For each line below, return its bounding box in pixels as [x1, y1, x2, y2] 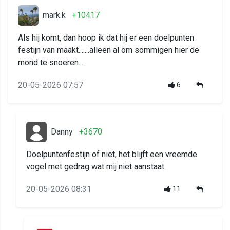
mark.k [43, 10, 66, 21]
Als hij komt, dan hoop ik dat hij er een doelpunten [18, 33, 194, 43]
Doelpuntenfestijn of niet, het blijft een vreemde [26, 149, 197, 160]
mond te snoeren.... [18, 57, 85, 68]
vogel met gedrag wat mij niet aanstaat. [26, 162, 166, 172]
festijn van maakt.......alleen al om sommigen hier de [18, 45, 199, 55]
